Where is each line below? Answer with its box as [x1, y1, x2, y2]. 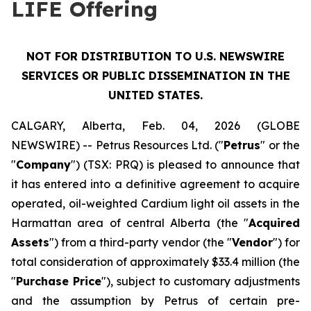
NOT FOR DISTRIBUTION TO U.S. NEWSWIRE [26, 49, 285, 63]
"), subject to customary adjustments [101, 274, 300, 288]
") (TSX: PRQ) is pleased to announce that [71, 158, 300, 171]
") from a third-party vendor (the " [49, 235, 232, 249]
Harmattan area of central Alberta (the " [11, 216, 249, 230]
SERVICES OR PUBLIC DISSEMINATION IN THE [21, 69, 290, 83]
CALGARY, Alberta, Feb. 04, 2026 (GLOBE [11, 119, 300, 133]
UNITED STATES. [108, 88, 203, 102]
